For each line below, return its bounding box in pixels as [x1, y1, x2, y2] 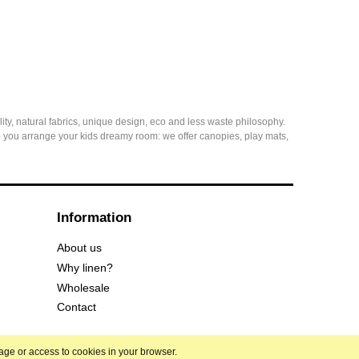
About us [57, 242, 102, 254]
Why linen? [57, 261, 113, 274]
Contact [57, 301, 96, 314]
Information [57, 209, 131, 225]
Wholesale [57, 281, 110, 294]
